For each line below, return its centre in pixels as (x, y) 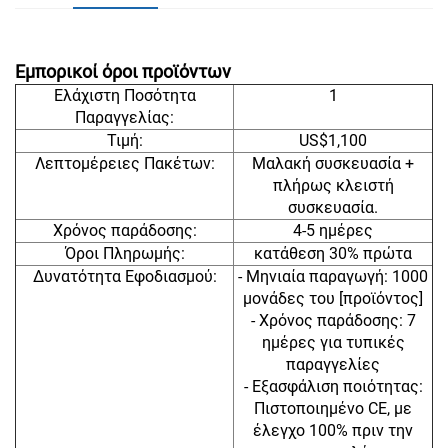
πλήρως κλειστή (333, 186)
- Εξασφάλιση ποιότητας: (333, 387)
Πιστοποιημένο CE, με (333, 409)
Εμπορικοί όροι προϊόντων (123, 72)
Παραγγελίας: (124, 118)
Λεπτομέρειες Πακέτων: (124, 164)
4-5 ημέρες (333, 231)
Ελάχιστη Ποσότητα (124, 96)
